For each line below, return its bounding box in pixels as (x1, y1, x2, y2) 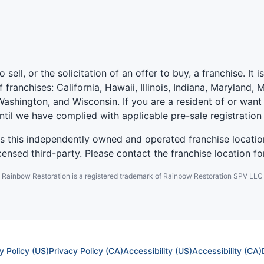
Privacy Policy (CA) (48, 246, 123, 256)
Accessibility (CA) (192, 246, 262, 256)
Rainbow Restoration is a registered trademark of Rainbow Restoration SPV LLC (1, 171, 263, 181)
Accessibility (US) (123, 246, 192, 256)
